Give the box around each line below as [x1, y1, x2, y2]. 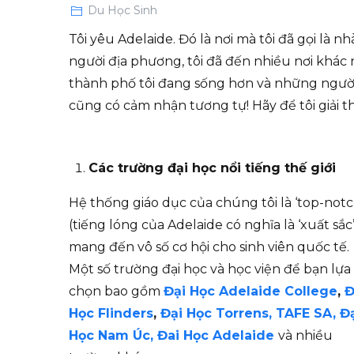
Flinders [98, 306, 153, 322]
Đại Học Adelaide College [164, 284, 337, 299]
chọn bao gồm [69, 284, 164, 299]
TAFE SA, [276, 306, 340, 322]
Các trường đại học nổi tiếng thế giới [88, 160, 336, 176]
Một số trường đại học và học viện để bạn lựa [69, 262, 351, 277]
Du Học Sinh [87, 3, 157, 18]
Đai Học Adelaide [157, 328, 278, 344]
